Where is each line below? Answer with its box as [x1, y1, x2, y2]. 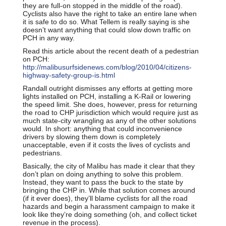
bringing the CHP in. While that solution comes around [23, 186, 195, 194]
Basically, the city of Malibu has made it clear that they [23, 161, 195, 170]
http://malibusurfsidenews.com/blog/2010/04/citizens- [23, 63, 192, 71]
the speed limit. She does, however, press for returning [23, 100, 197, 108]
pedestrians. [23, 148, 62, 157]
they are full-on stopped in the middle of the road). [23, 1, 183, 10]
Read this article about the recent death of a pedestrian [23, 46, 199, 55]
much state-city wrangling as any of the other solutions [23, 116, 196, 125]
